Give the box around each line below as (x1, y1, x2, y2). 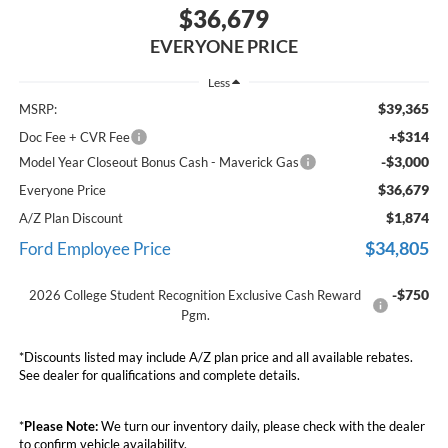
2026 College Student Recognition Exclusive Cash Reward (29, 286, 362, 303)
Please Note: (23, 417, 98, 434)
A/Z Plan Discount (18, 209, 123, 226)
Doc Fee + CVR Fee (18, 128, 130, 145)
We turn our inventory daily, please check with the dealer (97, 417, 425, 434)
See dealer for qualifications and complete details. (18, 366, 300, 383)
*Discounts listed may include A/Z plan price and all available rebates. (18, 348, 413, 365)
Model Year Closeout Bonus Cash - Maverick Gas (18, 153, 299, 170)
